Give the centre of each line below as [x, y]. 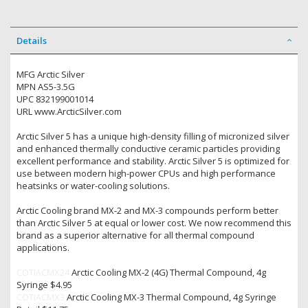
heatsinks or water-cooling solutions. [93, 186]
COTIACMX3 [41, 297]
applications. [43, 248]
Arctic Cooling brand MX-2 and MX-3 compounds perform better [147, 211]
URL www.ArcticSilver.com [69, 112]
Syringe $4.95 [44, 285]
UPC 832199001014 [55, 99]
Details [32, 41]
